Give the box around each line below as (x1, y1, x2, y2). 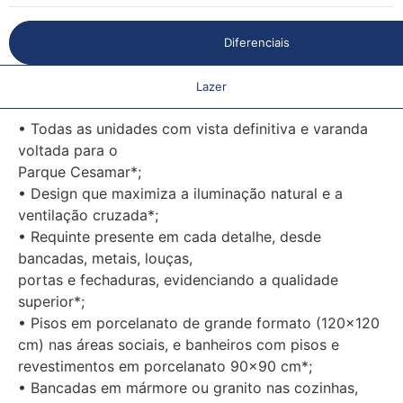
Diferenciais (223, 34, 290, 49)
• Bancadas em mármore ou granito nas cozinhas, (18, 378, 358, 397)
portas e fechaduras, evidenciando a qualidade (18, 270, 338, 289)
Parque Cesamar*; (18, 162, 141, 181)
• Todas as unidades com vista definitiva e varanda (18, 119, 368, 138)
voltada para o (18, 140, 118, 159)
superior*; (18, 291, 85, 310)
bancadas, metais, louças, (18, 248, 193, 267)
